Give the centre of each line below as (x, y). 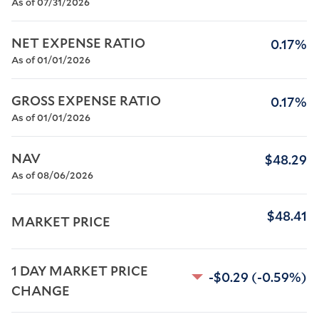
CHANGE (41, 291)
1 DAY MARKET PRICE (81, 271)
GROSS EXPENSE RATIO (86, 100)
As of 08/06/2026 (52, 175)
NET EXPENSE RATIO (78, 43)
